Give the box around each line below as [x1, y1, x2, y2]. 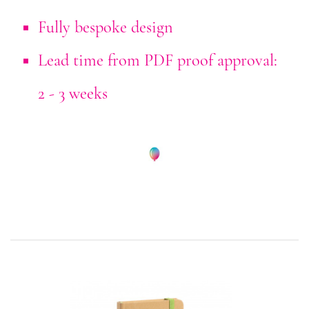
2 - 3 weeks [38, 83, 108, 103]
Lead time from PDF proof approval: [38, 50, 277, 70]
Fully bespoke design [38, 17, 173, 37]
